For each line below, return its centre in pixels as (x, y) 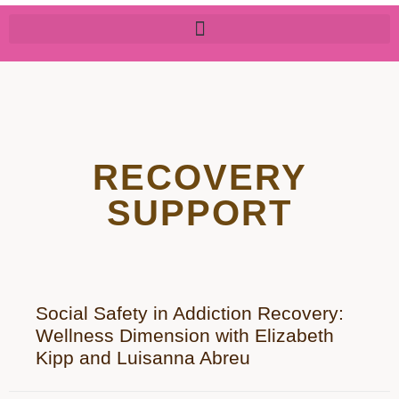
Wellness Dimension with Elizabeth (185, 335)
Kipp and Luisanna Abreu (143, 358)
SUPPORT (199, 213)
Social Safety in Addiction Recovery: (190, 313)
